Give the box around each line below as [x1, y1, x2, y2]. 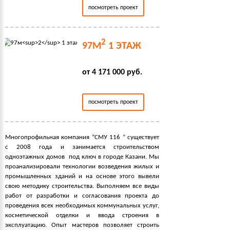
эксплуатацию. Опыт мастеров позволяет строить [5, 221, 159, 228]
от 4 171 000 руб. [82, 68, 142, 76]
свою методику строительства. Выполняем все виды [5, 182, 159, 189]
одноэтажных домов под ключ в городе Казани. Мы [5, 153, 159, 160]
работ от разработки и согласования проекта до [5, 192, 159, 199]
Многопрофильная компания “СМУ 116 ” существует [5, 133, 159, 141]
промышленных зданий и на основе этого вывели [5, 172, 159, 180]
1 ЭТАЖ [106, 41, 141, 51]
